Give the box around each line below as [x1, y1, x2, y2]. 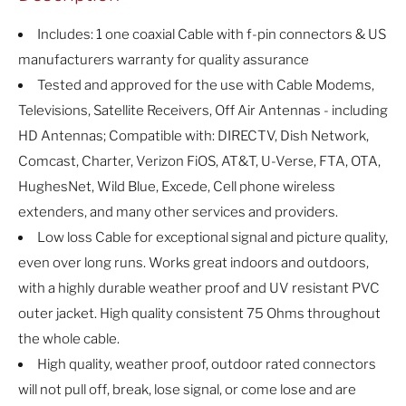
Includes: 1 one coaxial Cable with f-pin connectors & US [37, 25, 386, 43]
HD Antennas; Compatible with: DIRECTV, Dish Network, [18, 127, 369, 144]
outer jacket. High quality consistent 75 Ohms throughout [18, 304, 381, 322]
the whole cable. [18, 330, 120, 347]
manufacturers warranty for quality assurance [18, 51, 309, 68]
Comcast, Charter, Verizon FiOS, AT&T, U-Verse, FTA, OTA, [18, 152, 381, 169]
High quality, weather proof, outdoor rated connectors [37, 355, 376, 372]
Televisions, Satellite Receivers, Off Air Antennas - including [18, 101, 388, 119]
